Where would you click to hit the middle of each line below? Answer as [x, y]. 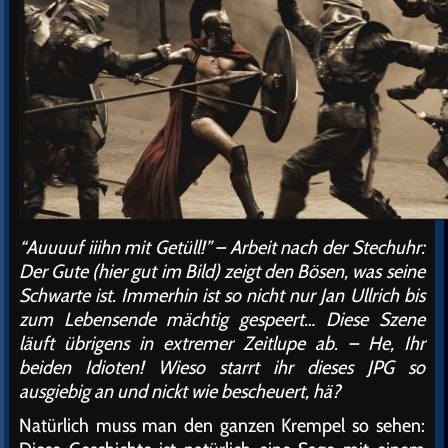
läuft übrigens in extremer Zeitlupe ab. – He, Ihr [222, 343]
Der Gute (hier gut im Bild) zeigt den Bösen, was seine [222, 271]
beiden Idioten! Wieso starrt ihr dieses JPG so [222, 367]
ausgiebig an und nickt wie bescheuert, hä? [180, 391]
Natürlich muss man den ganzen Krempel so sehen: [222, 425]
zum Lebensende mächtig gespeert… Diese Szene [222, 319]
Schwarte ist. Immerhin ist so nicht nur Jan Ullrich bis [222, 295]
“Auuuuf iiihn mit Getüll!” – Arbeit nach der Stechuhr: [222, 247]
